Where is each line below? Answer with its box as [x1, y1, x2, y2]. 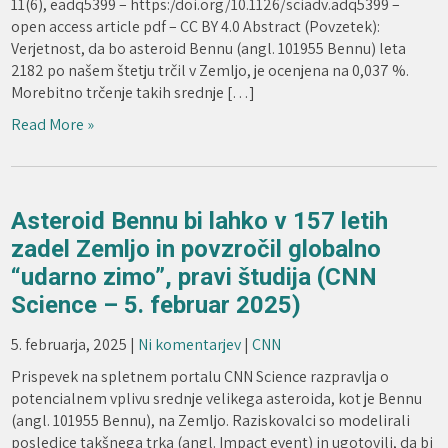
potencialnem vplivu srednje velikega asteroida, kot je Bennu [11, 388, 423, 409]
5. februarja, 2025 [11, 334, 128, 355]
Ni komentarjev [138, 334, 242, 355]
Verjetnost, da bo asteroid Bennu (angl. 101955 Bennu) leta [11, 38, 407, 59]
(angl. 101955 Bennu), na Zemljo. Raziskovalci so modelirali [11, 410, 411, 431]
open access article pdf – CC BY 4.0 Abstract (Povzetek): [11, 16, 381, 37]
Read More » [11, 114, 95, 135]
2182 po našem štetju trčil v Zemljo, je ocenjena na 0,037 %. [11, 60, 410, 81]
